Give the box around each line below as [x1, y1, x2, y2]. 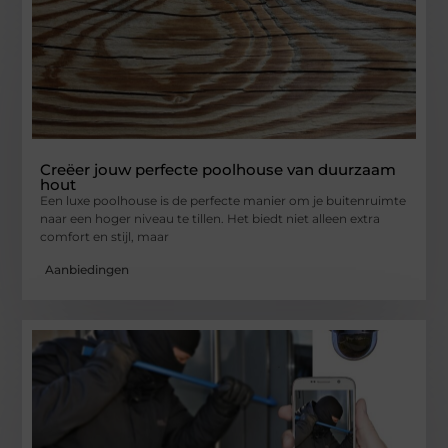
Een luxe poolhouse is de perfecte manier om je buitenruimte [40, 193, 407, 209]
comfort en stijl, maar [40, 229, 170, 245]
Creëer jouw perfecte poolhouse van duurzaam [40, 160, 397, 180]
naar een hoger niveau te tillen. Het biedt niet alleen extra [40, 211, 381, 227]
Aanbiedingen [45, 261, 130, 277]
